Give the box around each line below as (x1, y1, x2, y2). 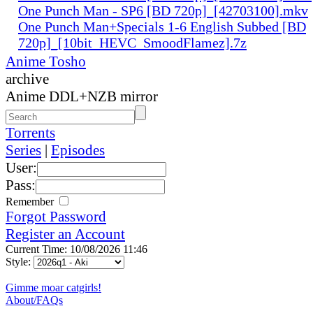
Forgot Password (6, 208, 106, 225)
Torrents (6, 124, 55, 141)
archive (6, 70, 49, 87)
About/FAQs (6, 293, 63, 306)
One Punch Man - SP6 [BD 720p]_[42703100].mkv (18, 2, 308, 18)
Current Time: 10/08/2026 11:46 (6, 242, 147, 255)
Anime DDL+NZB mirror (6, 87, 158, 105)
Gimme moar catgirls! (6, 281, 101, 293)
